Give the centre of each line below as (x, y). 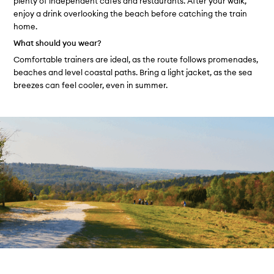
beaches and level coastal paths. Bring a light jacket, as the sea (133, 72)
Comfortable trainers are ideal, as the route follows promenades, (136, 60)
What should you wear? (58, 43)
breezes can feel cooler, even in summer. (91, 85)
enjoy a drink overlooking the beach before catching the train (131, 13)
